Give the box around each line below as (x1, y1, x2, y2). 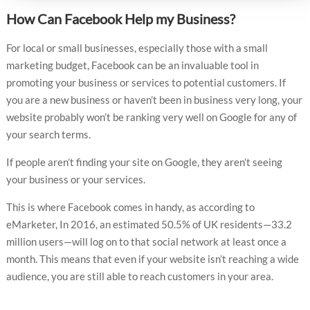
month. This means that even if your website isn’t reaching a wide (6, 252, 299, 265)
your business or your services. (6, 172, 145, 185)
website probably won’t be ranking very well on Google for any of (6, 110, 297, 123)
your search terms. (6, 127, 91, 140)
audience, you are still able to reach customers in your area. (6, 269, 273, 282)
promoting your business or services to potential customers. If (6, 75, 286, 89)
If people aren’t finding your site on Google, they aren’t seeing (6, 155, 282, 168)
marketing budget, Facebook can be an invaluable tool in (6, 58, 259, 71)
